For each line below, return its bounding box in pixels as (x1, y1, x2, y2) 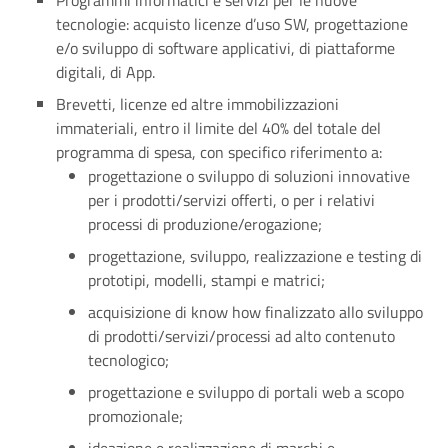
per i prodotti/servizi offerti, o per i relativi (88, 188, 375, 212)
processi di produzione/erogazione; (88, 212, 322, 236)
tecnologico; (88, 348, 169, 372)
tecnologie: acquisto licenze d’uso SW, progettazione (56, 12, 408, 36)
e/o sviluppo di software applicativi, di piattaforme (56, 36, 395, 60)
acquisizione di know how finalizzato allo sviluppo (88, 300, 423, 324)
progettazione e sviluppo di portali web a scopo (88, 380, 404, 404)
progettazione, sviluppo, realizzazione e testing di (88, 244, 422, 268)
